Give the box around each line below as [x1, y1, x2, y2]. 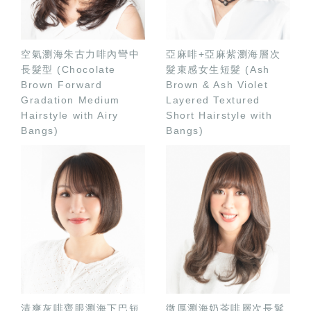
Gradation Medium [21, 94, 120, 106]
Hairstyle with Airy [21, 110, 119, 121]
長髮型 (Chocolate [21, 64, 116, 76]
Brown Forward [21, 79, 103, 91]
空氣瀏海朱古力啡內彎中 [21, 49, 140, 60]
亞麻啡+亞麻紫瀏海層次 [166, 49, 281, 60]
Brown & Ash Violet [166, 79, 269, 91]
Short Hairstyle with [166, 110, 273, 121]
